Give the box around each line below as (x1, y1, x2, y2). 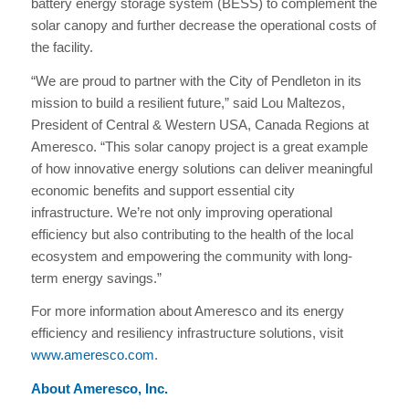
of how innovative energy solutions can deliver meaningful (30, 160, 372, 176)
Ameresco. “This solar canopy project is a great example (30, 138, 368, 154)
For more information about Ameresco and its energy (30, 303, 344, 320)
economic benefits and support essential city (30, 182, 295, 198)
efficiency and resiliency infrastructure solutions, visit (30, 325, 343, 341)
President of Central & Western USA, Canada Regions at (30, 116, 369, 132)
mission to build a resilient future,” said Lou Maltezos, (30, 94, 345, 110)
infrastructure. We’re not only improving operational (30, 204, 332, 220)
